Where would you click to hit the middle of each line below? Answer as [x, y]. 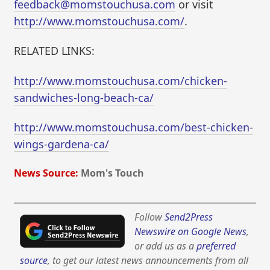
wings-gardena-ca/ [62, 144]
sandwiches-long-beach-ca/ [84, 97]
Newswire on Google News [191, 232]
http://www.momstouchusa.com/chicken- [121, 80]
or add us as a [166, 246]
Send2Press [189, 217]
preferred [216, 246]
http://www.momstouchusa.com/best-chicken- [134, 127]
